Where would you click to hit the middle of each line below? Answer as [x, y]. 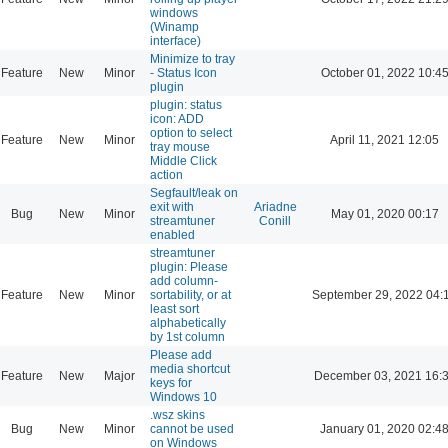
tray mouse [180, 146]
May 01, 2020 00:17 [384, 213]
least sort [174, 308]
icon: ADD [177, 118]
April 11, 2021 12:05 [384, 139]
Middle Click [183, 160]
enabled [172, 234]
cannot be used [192, 428]
